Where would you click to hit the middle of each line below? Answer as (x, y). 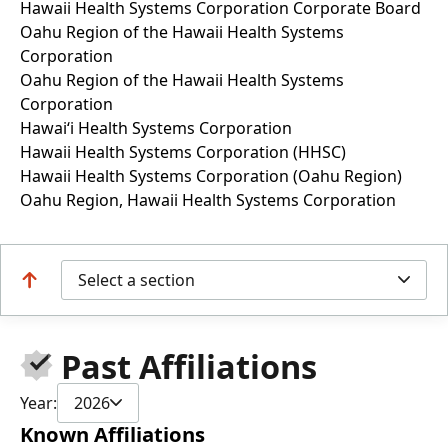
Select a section (136, 279)
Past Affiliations (188, 366)
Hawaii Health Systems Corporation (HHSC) (183, 151)
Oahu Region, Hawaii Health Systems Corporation (208, 199)
